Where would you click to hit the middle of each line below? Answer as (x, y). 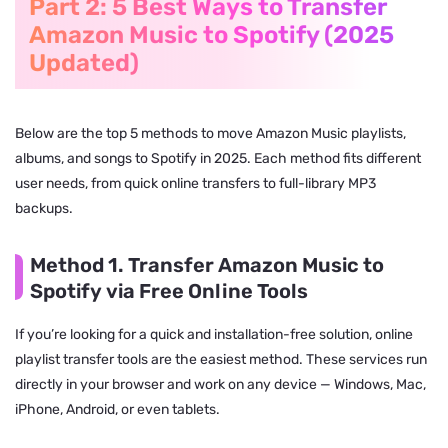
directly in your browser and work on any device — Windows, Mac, (220, 384)
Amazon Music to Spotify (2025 (211, 34)
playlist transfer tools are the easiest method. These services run (221, 359)
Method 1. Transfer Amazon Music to (207, 264)
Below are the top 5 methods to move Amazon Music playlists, (210, 133)
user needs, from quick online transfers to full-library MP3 (195, 183)
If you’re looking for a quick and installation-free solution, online (214, 334)
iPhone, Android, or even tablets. (117, 409)
